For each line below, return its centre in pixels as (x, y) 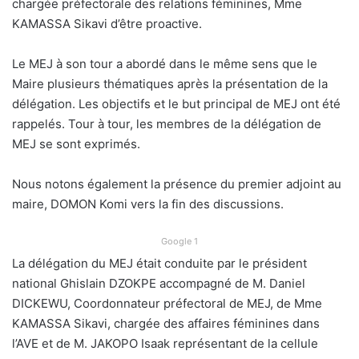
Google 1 (179, 241)
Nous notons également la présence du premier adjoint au (177, 184)
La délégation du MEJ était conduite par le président (159, 263)
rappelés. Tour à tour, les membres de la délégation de (167, 123)
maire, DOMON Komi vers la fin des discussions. (148, 204)
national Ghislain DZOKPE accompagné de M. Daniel (159, 283)
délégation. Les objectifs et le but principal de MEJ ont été (176, 103)
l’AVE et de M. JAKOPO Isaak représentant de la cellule (165, 343)
